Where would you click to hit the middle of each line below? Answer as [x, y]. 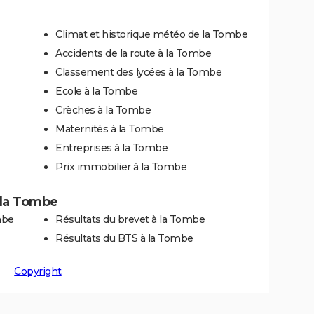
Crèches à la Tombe [103, 110]
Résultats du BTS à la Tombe [124, 238]
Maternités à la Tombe [110, 129]
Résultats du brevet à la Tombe [130, 219]
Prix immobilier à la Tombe [121, 166]
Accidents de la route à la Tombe [133, 53]
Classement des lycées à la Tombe [138, 72]
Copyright [38, 271]
